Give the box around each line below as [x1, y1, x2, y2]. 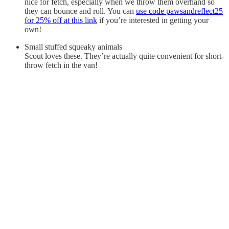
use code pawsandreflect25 [136, 7, 223, 16]
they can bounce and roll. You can [25, 7, 136, 16]
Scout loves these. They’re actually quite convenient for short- [25, 52, 224, 61]
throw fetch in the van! [25, 61, 98, 70]
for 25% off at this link [25, 16, 97, 25]
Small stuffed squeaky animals [25, 42, 122, 52]
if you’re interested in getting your [97, 16, 209, 25]
